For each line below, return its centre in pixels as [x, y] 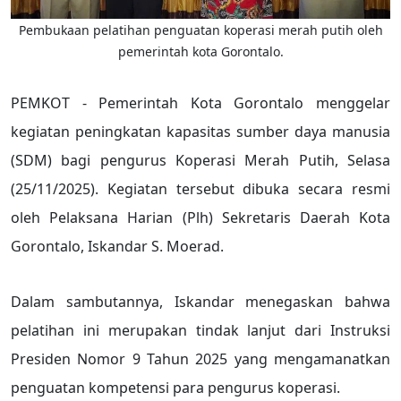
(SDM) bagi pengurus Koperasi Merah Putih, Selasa [200, 160]
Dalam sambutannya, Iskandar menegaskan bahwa [200, 301]
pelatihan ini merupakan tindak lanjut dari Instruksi [200, 330]
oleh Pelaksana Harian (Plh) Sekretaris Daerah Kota [200, 217]
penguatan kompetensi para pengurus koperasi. [175, 387]
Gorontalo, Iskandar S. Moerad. [117, 246]
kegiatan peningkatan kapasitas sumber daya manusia [200, 131]
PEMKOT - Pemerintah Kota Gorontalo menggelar [200, 102]
